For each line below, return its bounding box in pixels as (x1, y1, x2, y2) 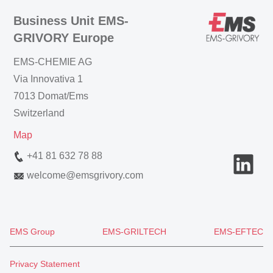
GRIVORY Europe (13, 31, 114, 45)
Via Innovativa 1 (13, 74, 83, 85)
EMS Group (10, 227, 55, 237)
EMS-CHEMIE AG (13, 57, 92, 68)
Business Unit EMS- (13, 14, 129, 28)
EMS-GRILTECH (102, 227, 166, 237)
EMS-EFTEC (214, 227, 263, 237)
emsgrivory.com (76, 170, 143, 181)
